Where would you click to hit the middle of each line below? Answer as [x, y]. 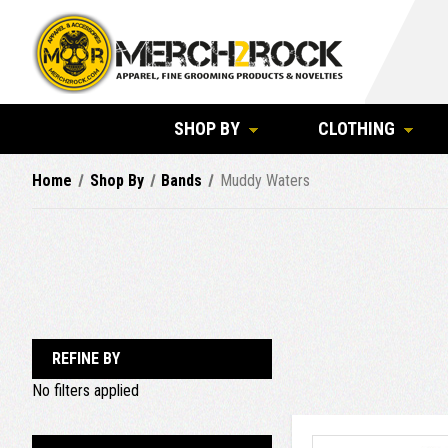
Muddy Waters [264, 180]
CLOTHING [356, 128]
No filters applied [85, 390]
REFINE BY [86, 358]
